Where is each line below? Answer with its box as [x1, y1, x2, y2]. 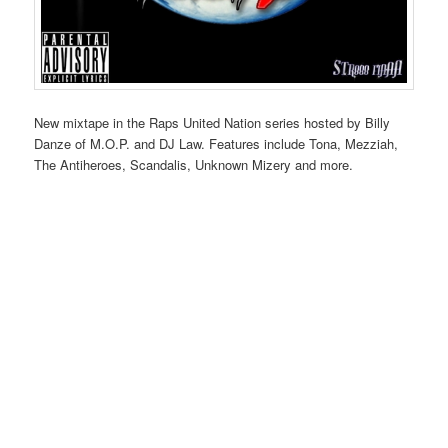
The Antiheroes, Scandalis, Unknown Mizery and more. [34, 154, 354, 174]
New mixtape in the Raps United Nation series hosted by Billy [34, 112, 391, 132]
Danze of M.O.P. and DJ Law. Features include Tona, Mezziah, [34, 133, 399, 153]
